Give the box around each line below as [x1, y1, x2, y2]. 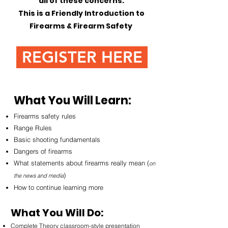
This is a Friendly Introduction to [18, 8, 145, 18]
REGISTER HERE [21, 48, 142, 67]
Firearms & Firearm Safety [29, 21, 134, 31]
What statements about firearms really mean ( [14, 159, 149, 167]
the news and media [14, 172, 64, 179]
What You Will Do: [11, 206, 103, 220]
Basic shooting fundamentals [14, 135, 100, 144]
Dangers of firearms [14, 147, 72, 155]
